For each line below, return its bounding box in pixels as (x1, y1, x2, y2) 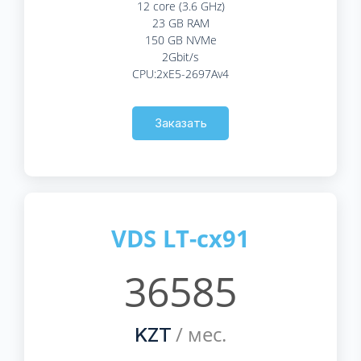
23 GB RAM (151, 15, 210, 31)
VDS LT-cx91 (111, 222, 250, 254)
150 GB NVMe (144, 31, 217, 48)
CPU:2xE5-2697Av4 (132, 65, 229, 81)
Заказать (154, 114, 207, 131)
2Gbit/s (162, 48, 199, 64)
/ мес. (171, 320, 227, 347)
